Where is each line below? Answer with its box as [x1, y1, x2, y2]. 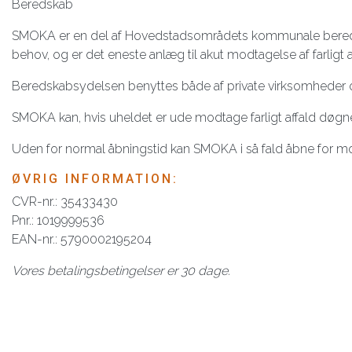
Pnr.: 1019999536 [12, 213, 104, 228]
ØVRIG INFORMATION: [12, 171, 178, 186]
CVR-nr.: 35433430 [12, 194, 118, 209]
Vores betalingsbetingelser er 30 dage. [12, 263, 230, 278]
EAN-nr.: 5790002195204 [12, 232, 152, 247]
